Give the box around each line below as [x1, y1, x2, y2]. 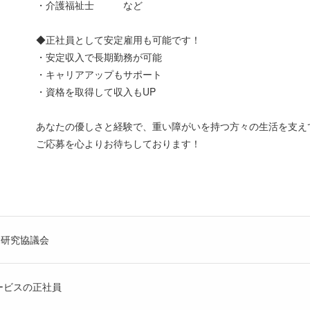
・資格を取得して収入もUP [36, 84, 156, 98]
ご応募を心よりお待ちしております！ [36, 136, 201, 150]
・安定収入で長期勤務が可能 [36, 49, 163, 64]
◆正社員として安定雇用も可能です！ [36, 32, 201, 46]
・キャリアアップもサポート [36, 66, 163, 81]
